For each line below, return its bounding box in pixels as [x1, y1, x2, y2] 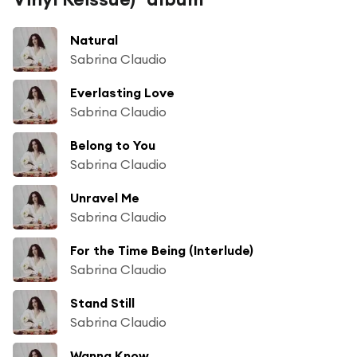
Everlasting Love [70, 84, 175, 100]
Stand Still [70, 294, 135, 311]
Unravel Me [70, 189, 139, 206]
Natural [70, 31, 118, 48]
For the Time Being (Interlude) [70, 241, 253, 258]
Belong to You [70, 136, 155, 153]
